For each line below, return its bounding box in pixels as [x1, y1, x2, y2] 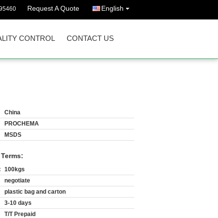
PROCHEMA [4, 120, 39, 127]
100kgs [4, 166, 25, 173]
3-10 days [4, 200, 32, 206]
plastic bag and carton [4, 188, 66, 195]
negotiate [4, 177, 30, 184]
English [101, 4, 124, 12]
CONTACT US [67, 34, 114, 42]
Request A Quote [27, 4, 79, 12]
